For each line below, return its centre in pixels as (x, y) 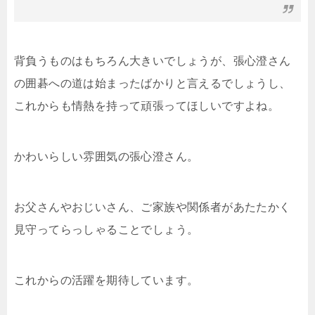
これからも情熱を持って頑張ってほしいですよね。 (147, 106)
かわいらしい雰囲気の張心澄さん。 (107, 157)
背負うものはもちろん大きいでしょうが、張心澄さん (153, 61)
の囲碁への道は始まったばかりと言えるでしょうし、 (153, 84)
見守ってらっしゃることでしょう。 (107, 230)
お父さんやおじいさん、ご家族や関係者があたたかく (153, 207)
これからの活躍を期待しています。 (107, 281)
